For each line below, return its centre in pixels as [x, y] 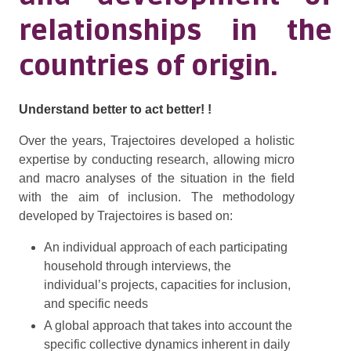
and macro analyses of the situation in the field [157, 178]
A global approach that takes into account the [168, 326]
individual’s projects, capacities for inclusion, [167, 285]
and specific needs [96, 304]
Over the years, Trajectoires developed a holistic [157, 141]
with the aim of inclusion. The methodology [157, 197]
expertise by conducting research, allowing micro [157, 159]
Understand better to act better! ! [115, 109]
